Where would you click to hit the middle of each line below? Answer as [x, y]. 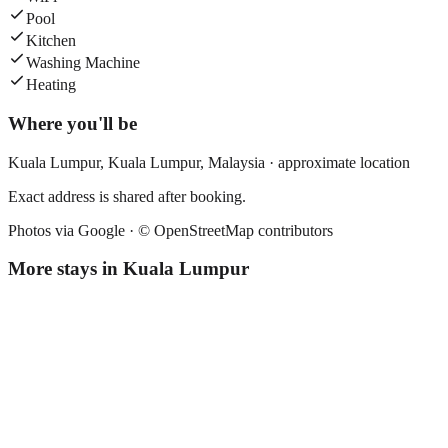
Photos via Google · [73, 230]
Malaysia [236, 162]
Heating [51, 85]
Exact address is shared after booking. [127, 196]
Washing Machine [83, 63]
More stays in [65, 269]
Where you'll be [72, 123]
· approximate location [337, 162]
